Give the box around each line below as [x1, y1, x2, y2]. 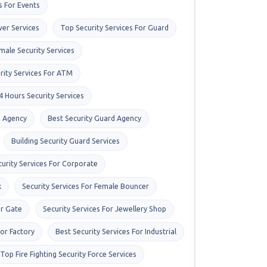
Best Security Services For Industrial [55, 227, 176, 235]
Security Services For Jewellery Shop [43, 204, 166, 213]
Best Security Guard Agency [48, 114, 141, 122]
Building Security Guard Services [11, 136, 120, 145]
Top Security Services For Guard [60, 23, 169, 32]
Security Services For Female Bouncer [22, 182, 149, 190]
